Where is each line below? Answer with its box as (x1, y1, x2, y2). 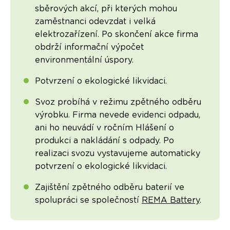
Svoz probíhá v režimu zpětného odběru (34, 98, 201, 107)
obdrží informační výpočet (34, 43, 144, 52)
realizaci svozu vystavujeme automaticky (34, 149, 200, 158)
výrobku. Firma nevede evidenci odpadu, (34, 111, 200, 120)
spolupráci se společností (34, 196, 142, 205)
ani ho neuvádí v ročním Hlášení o (34, 124, 174, 132)
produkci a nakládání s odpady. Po (34, 137, 174, 145)
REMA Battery (141, 196, 200, 205)
